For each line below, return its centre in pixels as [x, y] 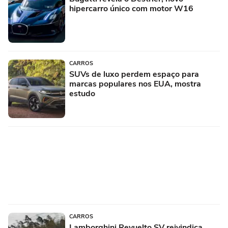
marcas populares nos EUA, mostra [135, 84]
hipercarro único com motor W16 [131, 8]
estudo [82, 93]
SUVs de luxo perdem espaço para [134, 74]
